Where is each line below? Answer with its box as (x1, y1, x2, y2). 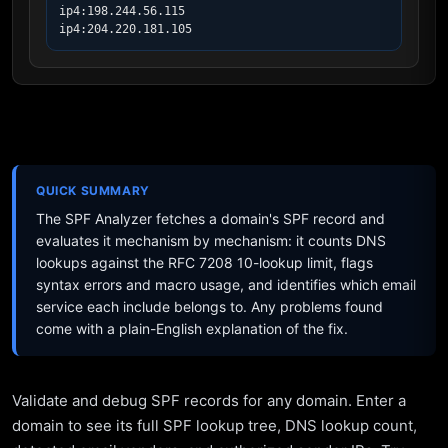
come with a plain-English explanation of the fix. (36, 320, 348, 337)
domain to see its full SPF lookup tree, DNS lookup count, (12, 416, 417, 435)
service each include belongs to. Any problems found (36, 298, 383, 315)
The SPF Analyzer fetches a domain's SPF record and (36, 210, 385, 227)
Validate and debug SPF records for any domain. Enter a (12, 391, 406, 410)
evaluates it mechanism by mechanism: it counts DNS (36, 232, 386, 249)
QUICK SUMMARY (36, 183, 150, 198)
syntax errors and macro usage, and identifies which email (36, 276, 416, 293)
